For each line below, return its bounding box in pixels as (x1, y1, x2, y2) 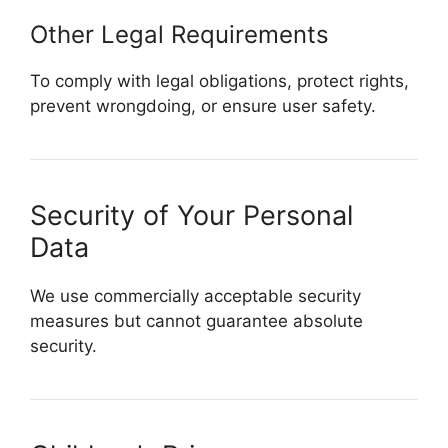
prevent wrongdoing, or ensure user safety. (30, 95, 376, 116)
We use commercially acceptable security (30, 285, 361, 306)
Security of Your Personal (30, 198, 353, 232)
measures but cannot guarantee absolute (30, 310, 363, 331)
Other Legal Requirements (30, 19, 329, 49)
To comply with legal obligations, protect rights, (30, 70, 409, 91)
